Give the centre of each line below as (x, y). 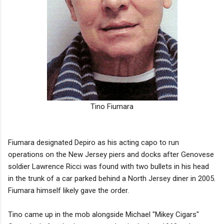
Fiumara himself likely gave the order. (68, 190)
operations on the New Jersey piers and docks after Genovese (111, 154)
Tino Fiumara (112, 106)
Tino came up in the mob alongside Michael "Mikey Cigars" (103, 214)
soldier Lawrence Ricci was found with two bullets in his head (108, 166)
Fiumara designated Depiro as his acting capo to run (93, 142)
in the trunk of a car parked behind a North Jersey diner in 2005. (112, 178)
